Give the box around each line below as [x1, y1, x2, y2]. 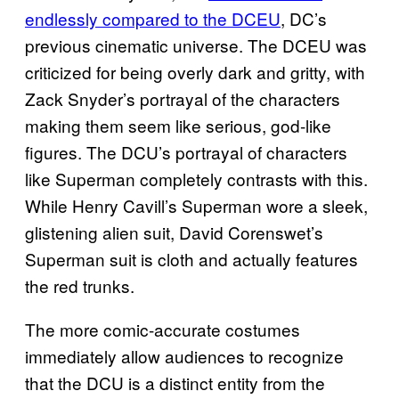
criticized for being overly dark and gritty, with [25, 60, 365, 85]
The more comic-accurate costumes [25, 317, 300, 342]
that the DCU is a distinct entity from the [25, 370, 325, 395]
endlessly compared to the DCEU [25, 6, 281, 31]
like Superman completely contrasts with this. [25, 167, 368, 191]
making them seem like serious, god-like [25, 113, 331, 138]
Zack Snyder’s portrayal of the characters [25, 86, 340, 111]
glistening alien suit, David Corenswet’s [25, 220, 323, 245]
